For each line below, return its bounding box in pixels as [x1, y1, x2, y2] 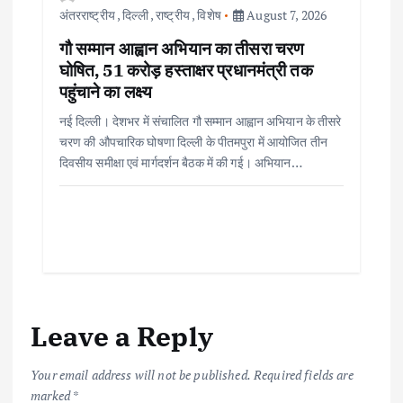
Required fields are [254, 365, 354, 383]
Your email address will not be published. [31, 365, 251, 383]
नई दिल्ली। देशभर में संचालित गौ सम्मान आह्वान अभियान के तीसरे [58, 112, 342, 130]
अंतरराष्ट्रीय [58, 6, 115, 24]
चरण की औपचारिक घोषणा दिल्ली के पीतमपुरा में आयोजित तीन [58, 133, 327, 151]
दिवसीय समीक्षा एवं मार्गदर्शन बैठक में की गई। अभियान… [58, 154, 302, 172]
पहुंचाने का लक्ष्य [58, 80, 153, 103]
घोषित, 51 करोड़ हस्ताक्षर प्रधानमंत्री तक [58, 58, 313, 82]
